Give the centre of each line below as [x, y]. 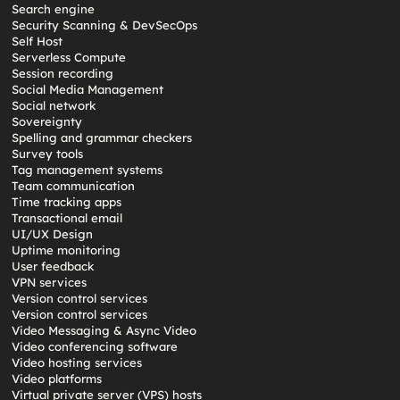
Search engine [54, 9]
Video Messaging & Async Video [104, 330]
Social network [54, 105]
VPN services [50, 282]
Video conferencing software [95, 346]
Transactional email [67, 218]
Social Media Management [88, 89]
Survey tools [48, 154]
